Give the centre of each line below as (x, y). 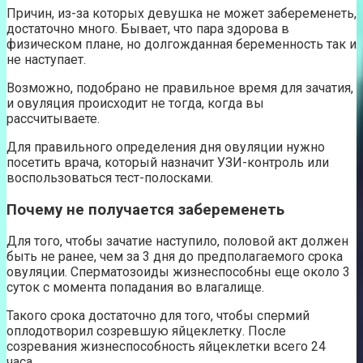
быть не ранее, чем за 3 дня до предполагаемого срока (175, 257)
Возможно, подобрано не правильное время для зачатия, (180, 88)
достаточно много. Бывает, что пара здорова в (148, 28)
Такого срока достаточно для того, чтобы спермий (158, 316)
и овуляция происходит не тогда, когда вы (135, 103)
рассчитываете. (53, 118)
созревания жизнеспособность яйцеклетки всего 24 (166, 347)
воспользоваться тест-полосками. (110, 177)
